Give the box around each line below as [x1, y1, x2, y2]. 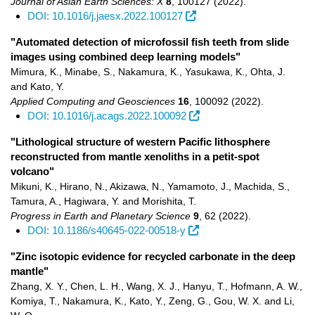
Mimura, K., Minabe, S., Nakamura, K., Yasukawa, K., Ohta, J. [11, 66, 285, 77]
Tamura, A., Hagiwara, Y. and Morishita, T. [11, 195, 196, 207]
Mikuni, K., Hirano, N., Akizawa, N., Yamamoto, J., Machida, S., [11, 181, 290, 192]
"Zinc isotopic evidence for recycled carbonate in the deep [11, 250, 295, 262]
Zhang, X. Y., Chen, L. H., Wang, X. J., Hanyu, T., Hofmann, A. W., [11, 281, 302, 292]
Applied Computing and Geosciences [11, 96, 175, 107]
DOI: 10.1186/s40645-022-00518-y [27, 224, 186, 236]
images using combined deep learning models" [11, 51, 240, 63]
